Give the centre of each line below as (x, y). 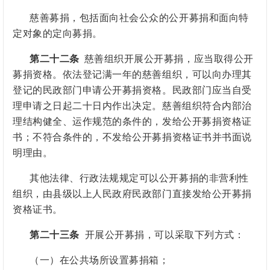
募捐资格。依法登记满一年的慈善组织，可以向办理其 (132, 75)
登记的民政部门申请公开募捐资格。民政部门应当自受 (132, 90)
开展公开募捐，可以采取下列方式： (162, 235)
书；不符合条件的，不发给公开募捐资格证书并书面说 (132, 137)
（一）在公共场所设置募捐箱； (99, 260)
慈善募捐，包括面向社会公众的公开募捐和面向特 (139, 18)
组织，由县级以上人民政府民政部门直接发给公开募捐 (132, 194)
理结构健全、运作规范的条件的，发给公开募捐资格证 (132, 122)
